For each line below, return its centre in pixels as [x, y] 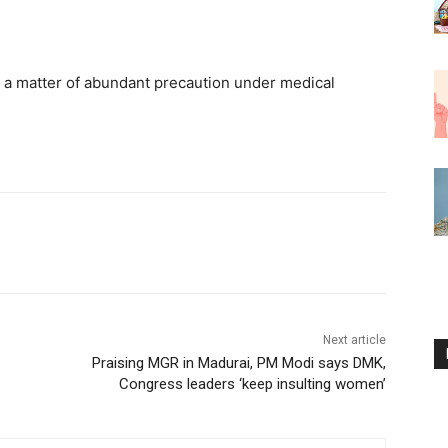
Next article [354, 339]
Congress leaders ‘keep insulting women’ [252, 383]
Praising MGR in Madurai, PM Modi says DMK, [238, 362]
